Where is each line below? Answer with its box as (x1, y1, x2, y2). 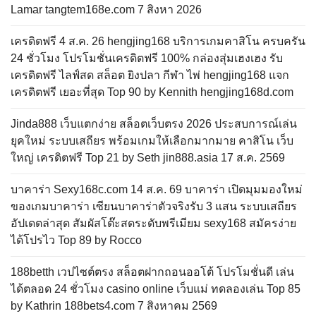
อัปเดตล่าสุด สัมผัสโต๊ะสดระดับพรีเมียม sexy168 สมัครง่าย (11, 217, 296, 229)
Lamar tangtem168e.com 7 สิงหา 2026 (11, 4, 202, 16)
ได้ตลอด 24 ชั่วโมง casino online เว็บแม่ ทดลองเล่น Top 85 (11, 283, 300, 295)
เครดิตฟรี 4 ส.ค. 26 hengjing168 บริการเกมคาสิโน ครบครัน (11, 35, 305, 47)
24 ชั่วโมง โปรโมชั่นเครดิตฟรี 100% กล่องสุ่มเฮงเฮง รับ (11, 52, 283, 64)
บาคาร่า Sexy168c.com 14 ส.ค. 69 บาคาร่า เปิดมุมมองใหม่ (11, 183, 303, 195)
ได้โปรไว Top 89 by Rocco (11, 234, 142, 246)
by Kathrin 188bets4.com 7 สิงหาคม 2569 (11, 300, 217, 312)
